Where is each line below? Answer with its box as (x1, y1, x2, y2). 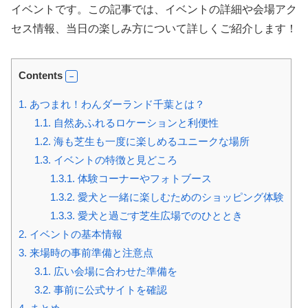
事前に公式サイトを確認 (50, 283, 167, 296)
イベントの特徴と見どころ (50, 153, 177, 166)
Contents (19, 69, 63, 81)
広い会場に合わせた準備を (50, 265, 177, 277)
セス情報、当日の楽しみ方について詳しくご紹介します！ (11, 22, 297, 34)
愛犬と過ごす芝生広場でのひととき (74, 209, 243, 221)
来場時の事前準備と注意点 (27, 246, 153, 258)
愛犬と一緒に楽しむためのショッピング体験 (74, 190, 284, 203)
